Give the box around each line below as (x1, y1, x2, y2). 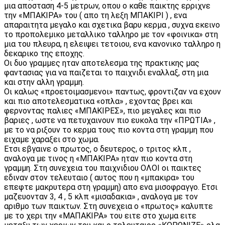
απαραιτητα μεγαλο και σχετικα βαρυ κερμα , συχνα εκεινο (4, 20, 220, 30)
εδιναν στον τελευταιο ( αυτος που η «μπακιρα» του (4, 172, 194, 182)
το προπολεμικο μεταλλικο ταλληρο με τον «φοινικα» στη (4, 29, 218, 39)
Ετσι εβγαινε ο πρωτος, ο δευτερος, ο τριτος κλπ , (4, 144, 191, 154)
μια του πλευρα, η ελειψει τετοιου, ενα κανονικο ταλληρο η (4, 39, 220, 49)
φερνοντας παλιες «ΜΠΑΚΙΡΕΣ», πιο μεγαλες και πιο (4, 105, 201, 116)
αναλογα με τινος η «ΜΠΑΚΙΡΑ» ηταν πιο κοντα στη (4, 153, 192, 163)
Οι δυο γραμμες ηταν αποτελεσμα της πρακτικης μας (4, 58, 199, 68)
